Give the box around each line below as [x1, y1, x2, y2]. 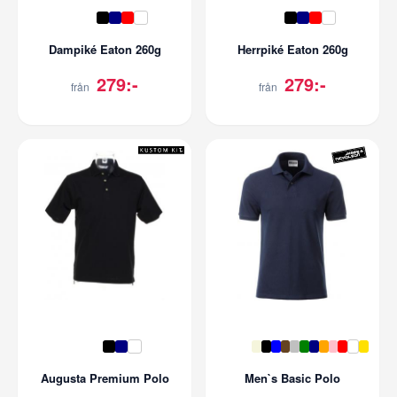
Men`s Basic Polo [245, 369, 340, 386]
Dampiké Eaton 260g [48, 40, 161, 58]
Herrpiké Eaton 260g [237, 40, 348, 58]
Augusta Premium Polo [40, 369, 169, 386]
